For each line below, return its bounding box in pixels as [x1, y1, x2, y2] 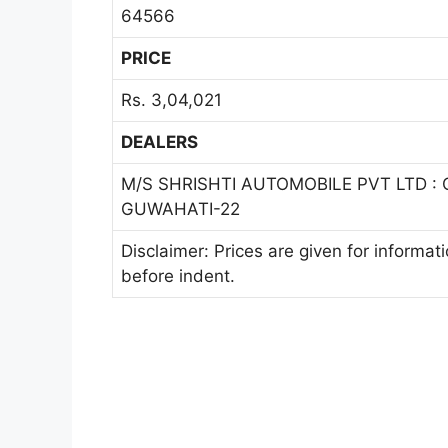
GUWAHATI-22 [121, 199, 240, 220]
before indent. [121, 266, 235, 287]
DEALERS [121, 132, 206, 153]
